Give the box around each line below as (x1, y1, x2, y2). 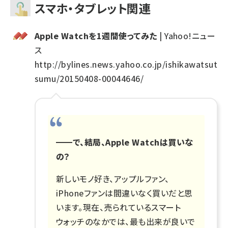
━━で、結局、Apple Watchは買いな (56, 135, 193, 148)
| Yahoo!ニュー (157, 29, 216, 42)
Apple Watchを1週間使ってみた (35, 29, 157, 42)
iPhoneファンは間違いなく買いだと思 (56, 186, 193, 199)
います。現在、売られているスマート (56, 201, 181, 213)
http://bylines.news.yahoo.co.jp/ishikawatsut (35, 58, 218, 70)
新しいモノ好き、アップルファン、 (56, 172, 169, 185)
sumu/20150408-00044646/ (35, 72, 144, 84)
